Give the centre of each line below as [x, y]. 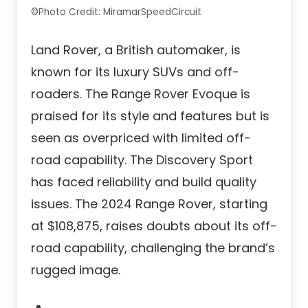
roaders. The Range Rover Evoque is [141, 93]
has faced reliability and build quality [144, 181]
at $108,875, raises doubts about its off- [154, 225]
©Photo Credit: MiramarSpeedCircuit [116, 12]
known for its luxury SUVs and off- [135, 71]
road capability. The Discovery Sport [142, 159]
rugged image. [76, 269]
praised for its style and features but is [150, 115]
